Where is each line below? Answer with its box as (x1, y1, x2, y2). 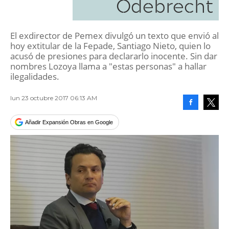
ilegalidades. (10, 71, 59, 82)
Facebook (191, 114, 214, 121)
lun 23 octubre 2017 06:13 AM (10, 94, 97, 102)
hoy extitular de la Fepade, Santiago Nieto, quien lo (10, 40, 211, 52)
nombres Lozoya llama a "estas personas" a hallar (10, 60, 207, 72)
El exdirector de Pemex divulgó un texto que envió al (10, 30, 219, 41)
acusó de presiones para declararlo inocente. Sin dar (10, 50, 217, 62)
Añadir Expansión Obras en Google (25, 119, 113, 125)
